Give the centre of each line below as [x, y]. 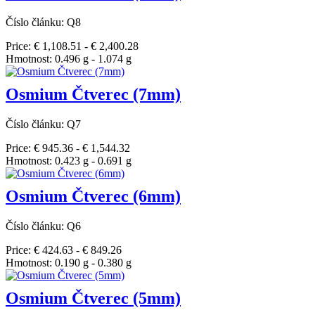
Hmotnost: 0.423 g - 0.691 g [69, 160]
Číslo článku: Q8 [43, 22]
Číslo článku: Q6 [43, 226]
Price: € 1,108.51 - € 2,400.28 [72, 46]
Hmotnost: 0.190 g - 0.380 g [69, 262]
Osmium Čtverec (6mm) [93, 196]
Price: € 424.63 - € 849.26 [64, 250]
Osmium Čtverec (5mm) [93, 298]
